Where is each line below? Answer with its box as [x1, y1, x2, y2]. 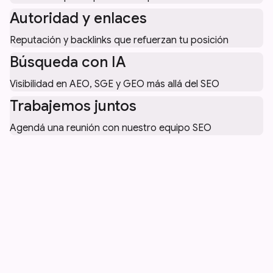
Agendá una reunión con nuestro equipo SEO [10, 121, 211, 134]
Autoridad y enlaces [10, 9, 147, 27]
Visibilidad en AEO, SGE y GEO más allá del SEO [10, 77, 219, 90]
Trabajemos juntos [10, 96, 136, 115]
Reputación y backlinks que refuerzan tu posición [10, 34, 229, 46]
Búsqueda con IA [10, 52, 126, 71]
